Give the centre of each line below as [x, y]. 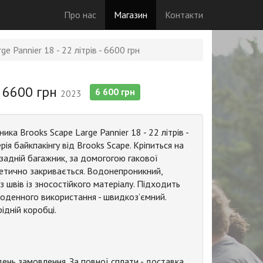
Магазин [131, 15]
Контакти [184, 15]
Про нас [80, 15]
